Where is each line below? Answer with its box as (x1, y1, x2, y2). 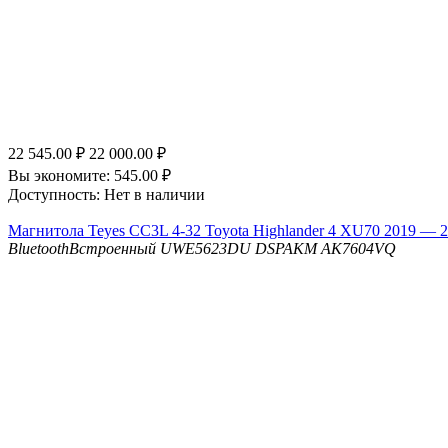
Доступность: (8, 186, 100, 204)
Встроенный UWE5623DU (69, 240, 251, 258)
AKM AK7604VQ (283, 240, 396, 258)
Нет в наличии (104, 186, 205, 204)
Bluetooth (8, 240, 69, 258)
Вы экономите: (8, 167, 114, 185)
